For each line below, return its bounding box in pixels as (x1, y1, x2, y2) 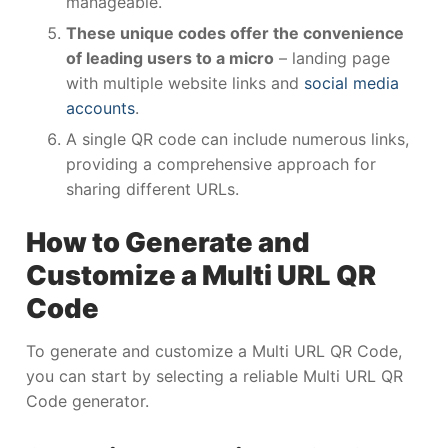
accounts (66, 97, 135, 118)
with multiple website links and (66, 72, 304, 93)
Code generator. (26, 391, 149, 412)
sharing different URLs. (66, 178, 239, 199)
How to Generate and (26, 225, 310, 259)
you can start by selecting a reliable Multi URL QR (26, 366, 403, 387)
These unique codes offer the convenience (66, 22, 404, 43)
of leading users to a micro (66, 47, 274, 68)
